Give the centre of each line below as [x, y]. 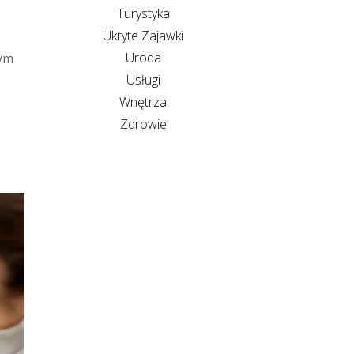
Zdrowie [143, 124]
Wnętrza [143, 102]
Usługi [143, 79]
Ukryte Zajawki [143, 35]
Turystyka [143, 13]
